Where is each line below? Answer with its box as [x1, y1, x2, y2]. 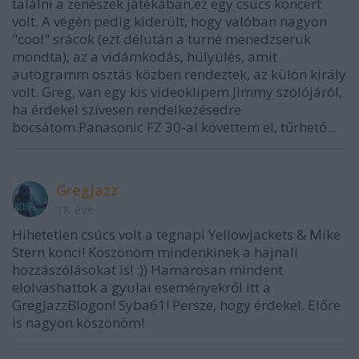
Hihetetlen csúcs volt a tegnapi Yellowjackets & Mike [12, 224, 341, 244]
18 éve [56, 200, 95, 217]
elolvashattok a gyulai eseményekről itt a [12, 277, 271, 296]
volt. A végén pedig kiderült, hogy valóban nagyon [12, 11, 327, 30]
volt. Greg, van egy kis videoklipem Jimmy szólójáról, [12, 82, 342, 101]
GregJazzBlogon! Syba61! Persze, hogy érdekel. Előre [12, 295, 341, 314]
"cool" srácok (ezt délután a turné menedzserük [12, 29, 311, 48]
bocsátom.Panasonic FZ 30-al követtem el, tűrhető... [12, 117, 337, 136]
